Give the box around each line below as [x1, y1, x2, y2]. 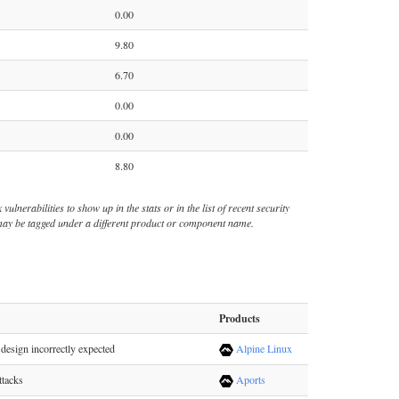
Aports [233, 371, 265, 387]
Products [219, 309, 260, 326]
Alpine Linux [233, 340, 292, 355]
